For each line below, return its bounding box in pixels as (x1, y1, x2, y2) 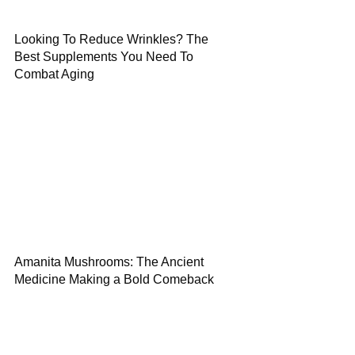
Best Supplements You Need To (14, 50, 193, 63)
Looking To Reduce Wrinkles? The (14, 32, 208, 46)
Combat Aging (14, 67, 94, 81)
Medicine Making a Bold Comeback (14, 273, 214, 286)
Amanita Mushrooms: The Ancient (14, 255, 204, 269)
